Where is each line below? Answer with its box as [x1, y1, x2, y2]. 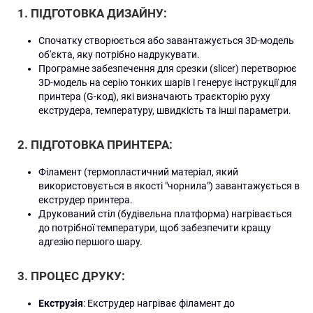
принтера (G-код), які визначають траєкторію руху [38, 91, 270, 102]
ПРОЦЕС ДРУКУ [31, 269, 122, 283]
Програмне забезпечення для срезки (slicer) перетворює [38, 63, 297, 74]
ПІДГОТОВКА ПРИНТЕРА [31, 138, 169, 152]
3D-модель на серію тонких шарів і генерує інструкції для [38, 77, 297, 88]
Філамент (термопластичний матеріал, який [38, 166, 238, 177]
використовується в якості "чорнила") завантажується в [38, 180, 300, 191]
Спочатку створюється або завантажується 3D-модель [38, 35, 294, 46]
